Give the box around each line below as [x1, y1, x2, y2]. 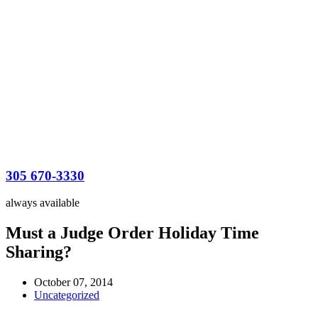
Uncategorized [34, 289, 99, 302]
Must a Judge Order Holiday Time [6, 224, 259, 243]
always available [6, 197, 79, 209]
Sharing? [6, 243, 72, 262]
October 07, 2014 [34, 276, 113, 289]
